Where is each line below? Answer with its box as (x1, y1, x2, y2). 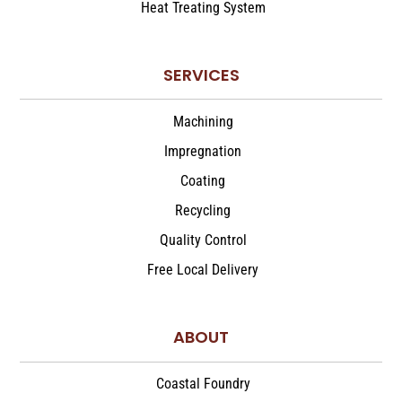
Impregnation (164, 142, 241, 160)
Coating (180, 171, 225, 189)
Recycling (175, 201, 231, 219)
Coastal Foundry (155, 375, 250, 392)
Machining (172, 112, 233, 130)
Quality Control (159, 231, 247, 249)
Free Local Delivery (147, 260, 258, 278)
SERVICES (162, 63, 240, 86)
